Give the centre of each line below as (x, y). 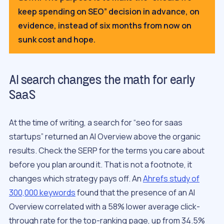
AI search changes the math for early (102, 81)
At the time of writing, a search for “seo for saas (96, 123)
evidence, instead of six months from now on (105, 26)
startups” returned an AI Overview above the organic (105, 137)
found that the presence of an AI (135, 193)
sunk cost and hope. (57, 40)
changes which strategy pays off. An (76, 179)
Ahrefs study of (171, 179)
